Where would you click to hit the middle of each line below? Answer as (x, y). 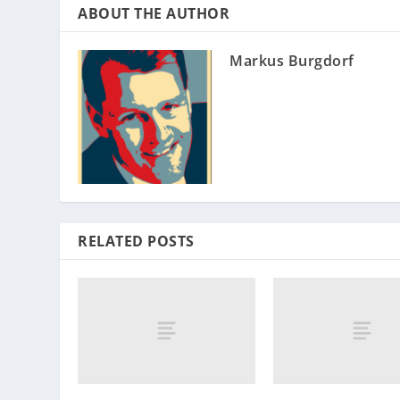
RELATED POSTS (136, 241)
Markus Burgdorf (292, 60)
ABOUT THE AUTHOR (154, 13)
